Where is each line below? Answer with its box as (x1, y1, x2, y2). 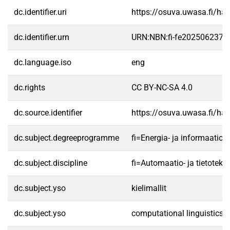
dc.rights (14, 83, 45, 92)
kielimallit (131, 183, 166, 193)
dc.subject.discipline (14, 158, 87, 168)
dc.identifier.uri (14, 7, 67, 17)
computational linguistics (131, 208, 223, 218)
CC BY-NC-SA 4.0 (131, 83, 193, 92)
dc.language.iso (14, 57, 71, 67)
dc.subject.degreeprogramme (14, 133, 119, 143)
